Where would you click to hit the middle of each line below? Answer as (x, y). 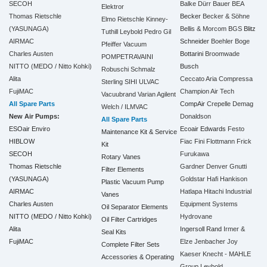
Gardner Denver (204, 166)
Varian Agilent (157, 94)
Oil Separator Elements (135, 207)
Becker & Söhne (226, 16)
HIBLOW (22, 141)
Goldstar (192, 178)
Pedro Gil (158, 31)
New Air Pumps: (34, 116)
